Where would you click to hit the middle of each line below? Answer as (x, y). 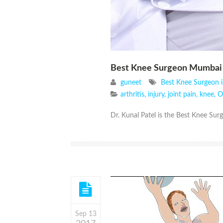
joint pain (182, 95)
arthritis (132, 95)
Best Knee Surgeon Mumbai (166, 68)
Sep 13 (86, 214)
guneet (131, 83)
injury (156, 95)
